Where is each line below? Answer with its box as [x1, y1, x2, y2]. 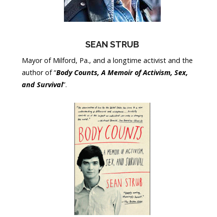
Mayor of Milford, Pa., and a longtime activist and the [22, 56, 193, 65]
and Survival [22, 80, 63, 90]
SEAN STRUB [85, 39, 139, 50]
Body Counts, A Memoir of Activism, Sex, [56, 68, 188, 77]
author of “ [22, 68, 56, 77]
